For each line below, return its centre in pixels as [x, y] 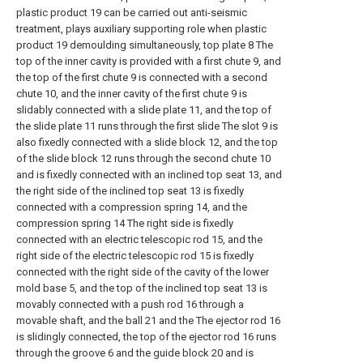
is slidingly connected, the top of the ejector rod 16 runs [146, 337]
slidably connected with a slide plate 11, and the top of [144, 110]
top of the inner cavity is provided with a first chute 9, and [149, 61]
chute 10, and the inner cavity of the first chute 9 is [132, 94]
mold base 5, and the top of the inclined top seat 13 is [142, 288]
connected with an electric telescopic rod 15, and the [139, 239]
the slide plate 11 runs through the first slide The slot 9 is [147, 126]
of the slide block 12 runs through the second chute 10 [143, 158]
